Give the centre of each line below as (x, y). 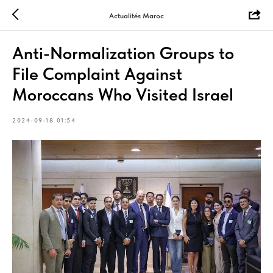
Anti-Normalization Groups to (123, 53)
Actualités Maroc (136, 16)
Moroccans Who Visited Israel (123, 94)
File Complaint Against (97, 74)
